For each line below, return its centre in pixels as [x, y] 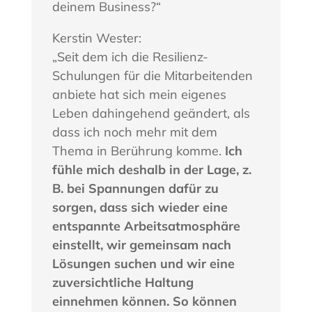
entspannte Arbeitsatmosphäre [146, 226]
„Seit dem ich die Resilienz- [130, 57]
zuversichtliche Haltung [123, 283]
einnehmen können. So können [144, 302]
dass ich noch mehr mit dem [134, 132]
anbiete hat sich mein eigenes [139, 95]
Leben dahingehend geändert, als [151, 114]
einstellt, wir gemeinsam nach [141, 245]
